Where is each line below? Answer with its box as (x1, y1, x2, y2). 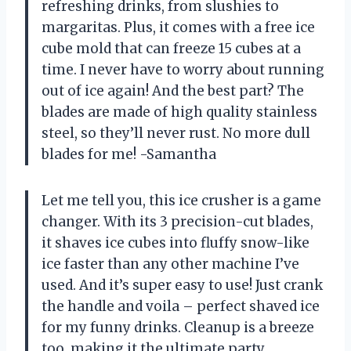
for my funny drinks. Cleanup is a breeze (42, 318, 314, 336)
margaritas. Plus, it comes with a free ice (42, 18, 315, 36)
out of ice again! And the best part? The (42, 81, 304, 100)
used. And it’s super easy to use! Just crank (42, 276, 323, 294)
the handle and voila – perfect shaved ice (42, 297, 320, 315)
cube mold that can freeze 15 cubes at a (42, 39, 301, 57)
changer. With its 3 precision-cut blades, (42, 212, 313, 230)
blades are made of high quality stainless (42, 103, 317, 121)
